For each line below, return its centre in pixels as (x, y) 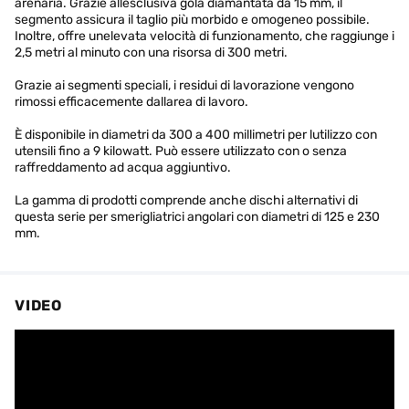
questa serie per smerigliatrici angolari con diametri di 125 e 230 (197, 217)
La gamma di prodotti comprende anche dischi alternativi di (186, 200)
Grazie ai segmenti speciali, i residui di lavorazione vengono (184, 85)
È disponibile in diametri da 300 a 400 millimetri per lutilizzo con (196, 135)
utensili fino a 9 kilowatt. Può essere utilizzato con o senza (181, 151)
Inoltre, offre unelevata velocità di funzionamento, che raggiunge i (204, 36)
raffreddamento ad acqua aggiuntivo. (123, 168)
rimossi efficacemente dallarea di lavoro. (131, 102)
